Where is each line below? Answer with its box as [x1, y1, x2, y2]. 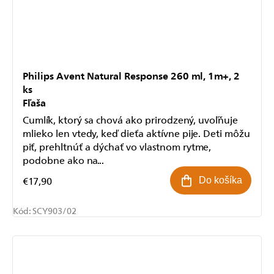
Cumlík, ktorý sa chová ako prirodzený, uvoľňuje [23, 113, 238, 127]
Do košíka [199, 175, 242, 186]
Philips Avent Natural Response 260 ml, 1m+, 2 [23, 68, 240, 83]
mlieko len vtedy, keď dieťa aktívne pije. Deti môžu [23, 126, 250, 140]
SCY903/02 [32, 204, 76, 217]
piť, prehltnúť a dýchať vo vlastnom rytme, [23, 139, 211, 154]
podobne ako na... [23, 153, 104, 167]
